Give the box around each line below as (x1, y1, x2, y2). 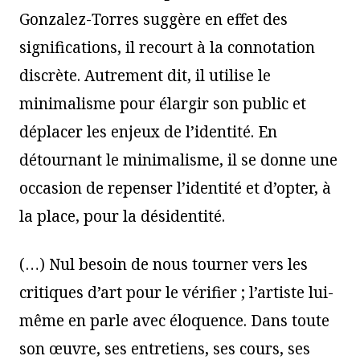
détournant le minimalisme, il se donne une (19, 149, 337, 170)
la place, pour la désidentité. (19, 205, 225, 227)
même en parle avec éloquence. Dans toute (19, 309, 329, 331)
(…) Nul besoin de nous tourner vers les (19, 253, 308, 275)
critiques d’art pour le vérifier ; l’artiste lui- (19, 281, 333, 303)
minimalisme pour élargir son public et (19, 92, 306, 114)
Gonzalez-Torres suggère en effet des (19, 8, 288, 30)
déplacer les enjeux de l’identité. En (19, 121, 277, 142)
